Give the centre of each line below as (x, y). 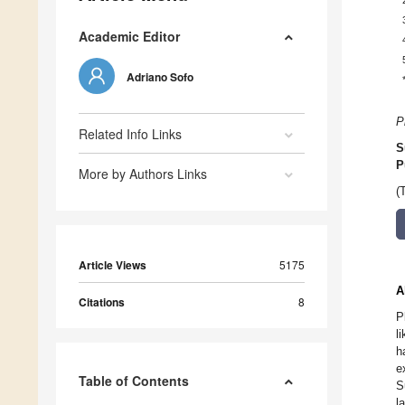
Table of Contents (134, 381)
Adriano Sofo (160, 77)
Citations (102, 302)
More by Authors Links (143, 174)
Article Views (113, 265)
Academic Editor (129, 37)
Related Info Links (130, 134)
